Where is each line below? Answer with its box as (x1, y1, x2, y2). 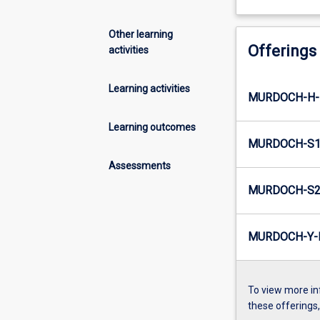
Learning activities (109, 82, 190, 94)
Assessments (109, 159, 171, 171)
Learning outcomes (109, 121, 196, 133)
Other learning (109, 28, 173, 40)
